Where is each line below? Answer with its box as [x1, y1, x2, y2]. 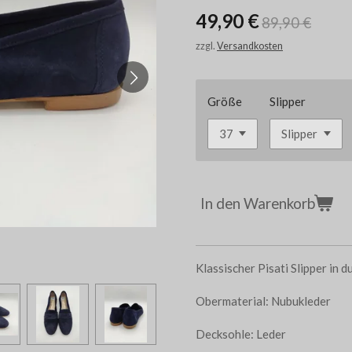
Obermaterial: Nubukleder [196, 294, 333, 308]
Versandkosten [217, 40, 283, 53]
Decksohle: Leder [196, 327, 288, 341]
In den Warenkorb [200, 193, 315, 212]
